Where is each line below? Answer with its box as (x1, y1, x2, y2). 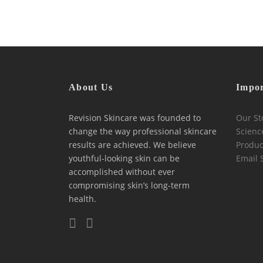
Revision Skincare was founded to (69, 112, 201, 123)
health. (69, 193, 96, 204)
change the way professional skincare (69, 126, 217, 137)
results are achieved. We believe (69, 139, 196, 150)
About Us (69, 82, 113, 92)
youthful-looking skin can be (69, 153, 180, 164)
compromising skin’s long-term (69, 180, 190, 191)
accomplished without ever (69, 166, 175, 177)
